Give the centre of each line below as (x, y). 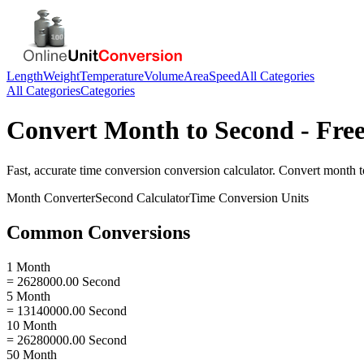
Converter (68, 197)
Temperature (112, 76)
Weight (61, 76)
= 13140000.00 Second (67, 310)
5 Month (28, 296)
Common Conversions (98, 232)
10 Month (32, 325)
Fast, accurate (43, 170)
